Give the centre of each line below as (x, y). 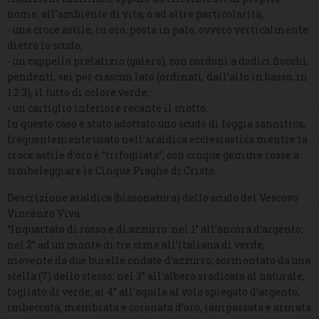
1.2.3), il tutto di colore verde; (78, 92)
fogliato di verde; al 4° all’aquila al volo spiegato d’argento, (153, 291)
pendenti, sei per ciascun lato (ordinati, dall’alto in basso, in (157, 76)
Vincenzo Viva (43, 213)
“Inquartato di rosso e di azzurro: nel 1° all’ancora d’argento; (155, 229)
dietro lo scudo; (45, 45)
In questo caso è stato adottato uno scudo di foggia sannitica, (156, 123)
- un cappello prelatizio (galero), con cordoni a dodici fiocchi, (158, 61)
